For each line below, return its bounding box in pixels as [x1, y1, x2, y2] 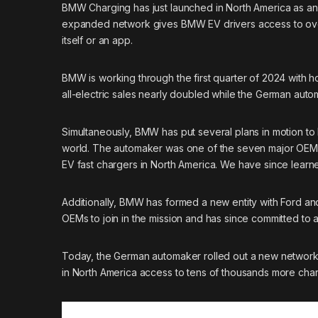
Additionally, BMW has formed [62, 196, 202, 209]
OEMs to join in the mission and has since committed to [62, 212, 314, 225]
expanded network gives [62, 18, 181, 31]
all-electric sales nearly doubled [62, 88, 209, 101]
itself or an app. [62, 34, 133, 47]
